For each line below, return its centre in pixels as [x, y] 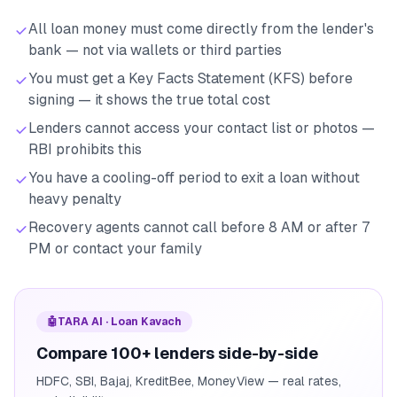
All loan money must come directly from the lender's [201, 29]
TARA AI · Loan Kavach [120, 322]
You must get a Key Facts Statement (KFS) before [191, 79]
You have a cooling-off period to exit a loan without [194, 178]
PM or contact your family [115, 249]
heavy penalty [75, 199]
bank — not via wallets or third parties [155, 51]
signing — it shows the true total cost [149, 100]
